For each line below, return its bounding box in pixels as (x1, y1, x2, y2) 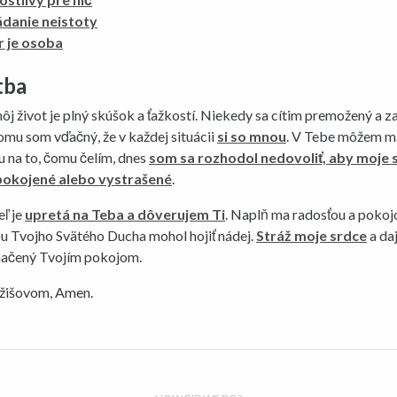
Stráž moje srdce (256, 227, 367, 244)
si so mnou (217, 128, 286, 144)
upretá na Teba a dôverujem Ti (25, 206, 225, 222)
